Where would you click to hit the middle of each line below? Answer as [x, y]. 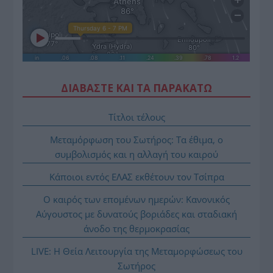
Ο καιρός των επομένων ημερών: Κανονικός [136, 199]
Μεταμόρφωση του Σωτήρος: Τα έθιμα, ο [136, 139]
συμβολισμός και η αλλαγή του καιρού [136, 154]
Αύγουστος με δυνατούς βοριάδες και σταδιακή [136, 214]
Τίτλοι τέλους [136, 117]
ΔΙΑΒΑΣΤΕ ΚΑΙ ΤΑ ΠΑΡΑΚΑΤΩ [136, 88]
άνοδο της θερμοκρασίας [136, 228]
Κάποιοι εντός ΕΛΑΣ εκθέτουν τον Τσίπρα [136, 176]
